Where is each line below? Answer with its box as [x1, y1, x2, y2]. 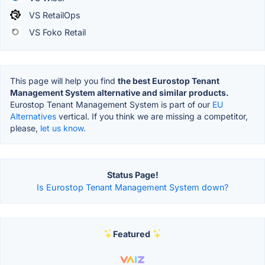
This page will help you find [10, 75, 118, 86]
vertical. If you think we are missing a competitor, [56, 111, 248, 121]
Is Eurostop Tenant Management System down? [37, 182, 228, 192]
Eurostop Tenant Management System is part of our [10, 99, 212, 109]
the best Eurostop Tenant [118, 75, 219, 86]
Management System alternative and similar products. [10, 87, 229, 98]
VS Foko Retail [27, 27, 86, 37]
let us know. [40, 122, 86, 133]
